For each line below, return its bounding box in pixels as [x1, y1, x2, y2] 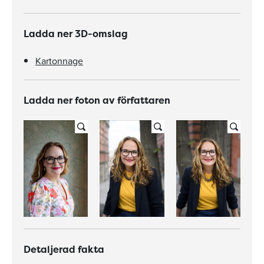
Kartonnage [35, 54, 83, 68]
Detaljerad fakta [24, 242, 104, 256]
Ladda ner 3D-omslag [24, 27, 128, 40]
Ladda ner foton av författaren [24, 94, 170, 107]
